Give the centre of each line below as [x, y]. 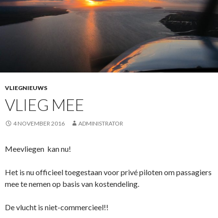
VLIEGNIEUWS [26, 88]
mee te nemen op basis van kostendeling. [72, 184]
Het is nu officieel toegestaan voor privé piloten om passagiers [108, 172]
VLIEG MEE [45, 105]
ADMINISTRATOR [101, 124]
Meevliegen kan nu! [38, 149]
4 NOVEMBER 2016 [39, 124]
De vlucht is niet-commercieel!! [57, 207]
